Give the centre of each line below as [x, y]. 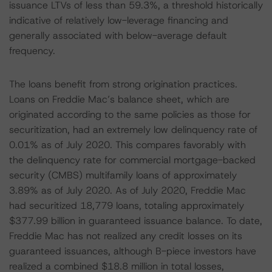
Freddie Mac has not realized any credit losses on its [126, 236]
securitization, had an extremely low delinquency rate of [133, 130]
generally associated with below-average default [118, 36]
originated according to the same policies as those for [130, 114]
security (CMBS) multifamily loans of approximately [123, 175]
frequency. [32, 51]
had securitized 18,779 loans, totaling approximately [127, 206]
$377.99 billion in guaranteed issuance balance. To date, [136, 221]
